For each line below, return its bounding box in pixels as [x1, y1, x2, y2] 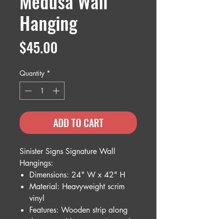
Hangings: [20, 157, 53, 168]
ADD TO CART [53, 115, 104, 130]
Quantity [20, 68, 44, 78]
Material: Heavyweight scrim [29, 181, 125, 192]
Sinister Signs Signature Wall [20, 146, 115, 156]
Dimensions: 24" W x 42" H [29, 169, 125, 180]
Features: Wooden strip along [29, 204, 128, 215]
